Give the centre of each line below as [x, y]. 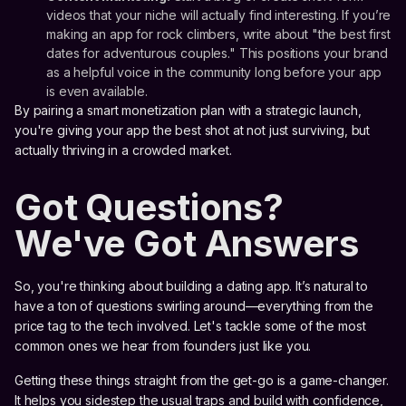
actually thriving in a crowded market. [123, 150]
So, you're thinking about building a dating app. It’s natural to [192, 285]
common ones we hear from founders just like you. [163, 345]
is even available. [97, 91]
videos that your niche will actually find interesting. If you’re [219, 14]
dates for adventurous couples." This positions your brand [217, 53]
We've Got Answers [187, 243]
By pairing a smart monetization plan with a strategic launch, [188, 110]
